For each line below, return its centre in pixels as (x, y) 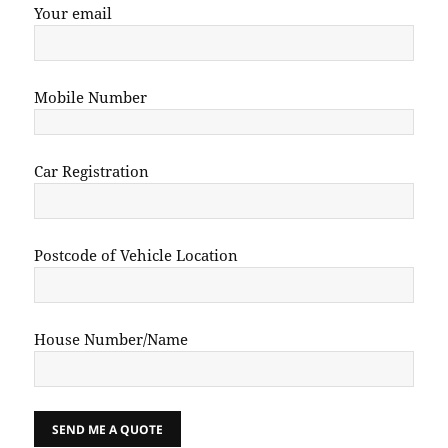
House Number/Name (111, 339)
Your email (73, 13)
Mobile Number (91, 97)
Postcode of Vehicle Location (136, 255)
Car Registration (92, 171)
